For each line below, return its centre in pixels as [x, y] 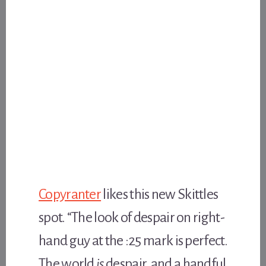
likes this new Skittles [160, 194]
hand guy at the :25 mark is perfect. [133, 240]
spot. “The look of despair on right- [132, 217]
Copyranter [70, 194]
